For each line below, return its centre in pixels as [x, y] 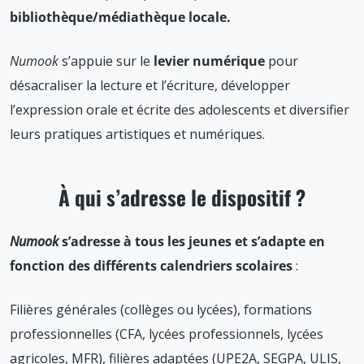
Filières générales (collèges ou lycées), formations [161, 309]
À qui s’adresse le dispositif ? [182, 197]
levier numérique [209, 61]
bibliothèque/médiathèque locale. [120, 17]
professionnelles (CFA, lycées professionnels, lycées [167, 334]
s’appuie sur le [108, 61]
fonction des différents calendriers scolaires [151, 265]
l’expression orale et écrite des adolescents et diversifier [180, 109]
